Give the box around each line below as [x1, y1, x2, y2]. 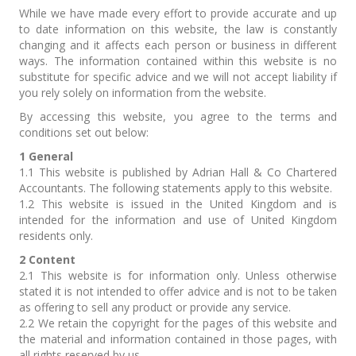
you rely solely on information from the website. [19, 85, 266, 100]
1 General [19, 149, 73, 164]
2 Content [19, 252, 75, 267]
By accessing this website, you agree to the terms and [19, 109, 337, 124]
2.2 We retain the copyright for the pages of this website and [19, 315, 337, 331]
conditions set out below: [19, 125, 149, 140]
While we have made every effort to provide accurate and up [19, 6, 337, 21]
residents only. [19, 228, 93, 243]
